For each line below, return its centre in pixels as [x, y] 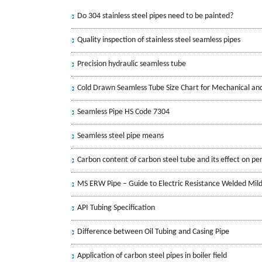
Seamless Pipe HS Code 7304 [123, 112]
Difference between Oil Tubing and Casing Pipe [153, 232]
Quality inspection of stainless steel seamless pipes [159, 40]
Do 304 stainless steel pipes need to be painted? [155, 16]
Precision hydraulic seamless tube [132, 64]
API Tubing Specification [116, 208]
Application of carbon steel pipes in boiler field [152, 256]
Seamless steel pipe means [120, 136]
